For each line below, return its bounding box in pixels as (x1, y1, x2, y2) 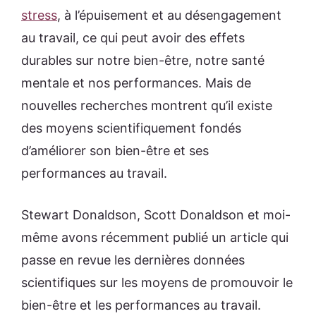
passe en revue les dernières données (21, 252, 245, 267)
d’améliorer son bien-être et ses (21, 142, 209, 158)
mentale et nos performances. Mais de (21, 75, 251, 90)
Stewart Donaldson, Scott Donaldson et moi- (21, 207, 291, 222)
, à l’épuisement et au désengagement (57, 7, 281, 23)
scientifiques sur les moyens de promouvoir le (21, 274, 293, 290)
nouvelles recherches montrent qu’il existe (21, 97, 272, 113)
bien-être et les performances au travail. (21, 297, 261, 312)
